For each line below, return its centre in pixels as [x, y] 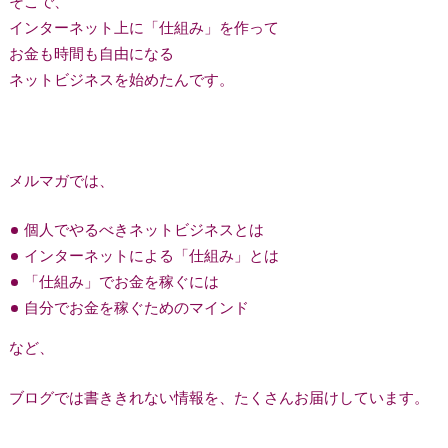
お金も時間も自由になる [91, 52]
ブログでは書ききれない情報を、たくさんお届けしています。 [218, 397]
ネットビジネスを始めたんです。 [121, 78]
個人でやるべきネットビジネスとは [144, 228]
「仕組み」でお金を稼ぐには [122, 280]
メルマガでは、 [61, 179]
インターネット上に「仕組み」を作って [143, 26]
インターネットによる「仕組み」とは [152, 254]
